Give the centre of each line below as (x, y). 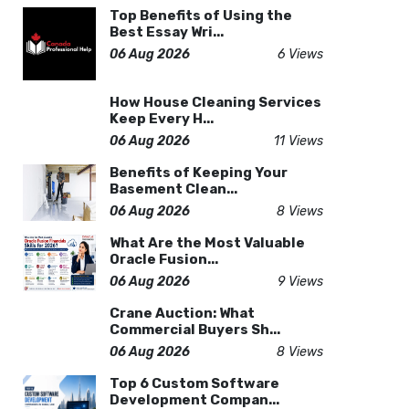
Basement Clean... (173, 189)
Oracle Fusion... (163, 259)
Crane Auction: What (182, 313)
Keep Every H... (161, 119)
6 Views (300, 54)
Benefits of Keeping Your (198, 173)
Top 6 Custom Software (194, 383)
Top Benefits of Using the (200, 16)
